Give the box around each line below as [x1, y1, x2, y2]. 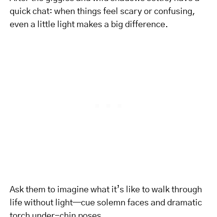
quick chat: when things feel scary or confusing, [10, 7, 195, 16]
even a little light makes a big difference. [10, 20, 168, 29]
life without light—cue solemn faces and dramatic [10, 199, 202, 207]
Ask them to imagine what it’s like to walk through [10, 186, 202, 194]
